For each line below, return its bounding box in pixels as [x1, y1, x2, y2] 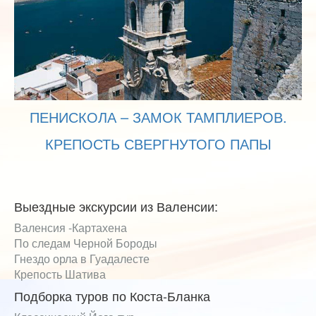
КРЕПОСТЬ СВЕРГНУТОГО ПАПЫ [44, 133, 272, 154]
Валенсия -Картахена [14, 219, 127, 236]
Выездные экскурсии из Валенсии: [14, 197, 218, 216]
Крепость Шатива [14, 266, 106, 283]
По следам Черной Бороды [14, 235, 157, 252]
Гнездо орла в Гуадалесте [14, 250, 150, 267]
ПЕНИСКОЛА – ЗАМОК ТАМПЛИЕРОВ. [29, 107, 287, 128]
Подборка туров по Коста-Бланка [14, 286, 210, 305]
